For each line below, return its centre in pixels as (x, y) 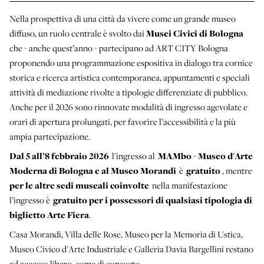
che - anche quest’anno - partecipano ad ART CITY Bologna (119, 48)
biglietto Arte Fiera (49, 215)
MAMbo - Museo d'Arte (205, 156)
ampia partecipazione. (50, 136)
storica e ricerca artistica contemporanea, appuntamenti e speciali (130, 77)
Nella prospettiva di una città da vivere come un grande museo (123, 19)
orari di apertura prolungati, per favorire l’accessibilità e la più (123, 122)
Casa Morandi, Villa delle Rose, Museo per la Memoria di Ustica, (126, 234)
